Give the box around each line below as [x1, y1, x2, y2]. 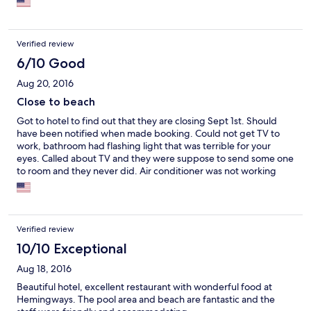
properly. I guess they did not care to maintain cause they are [17, 176, 279, 190]
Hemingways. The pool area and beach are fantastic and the [17, 292, 275, 305]
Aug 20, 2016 [17, 76, 74, 90]
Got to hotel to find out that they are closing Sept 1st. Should [17, 114, 277, 127]
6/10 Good [17, 54, 85, 72]
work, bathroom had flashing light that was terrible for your [17, 139, 271, 152]
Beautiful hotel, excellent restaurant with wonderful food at [17, 280, 272, 293]
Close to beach [17, 94, 95, 108]
